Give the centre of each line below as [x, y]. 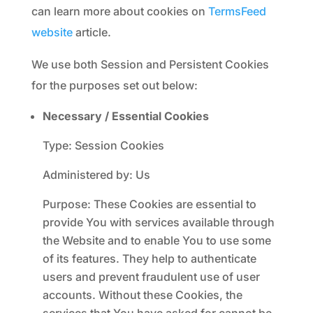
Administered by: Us [96, 175]
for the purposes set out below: [114, 85]
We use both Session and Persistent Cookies [150, 64]
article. [92, 32]
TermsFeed [237, 11]
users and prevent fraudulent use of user [151, 277]
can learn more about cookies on [119, 11]
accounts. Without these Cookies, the [142, 295]
